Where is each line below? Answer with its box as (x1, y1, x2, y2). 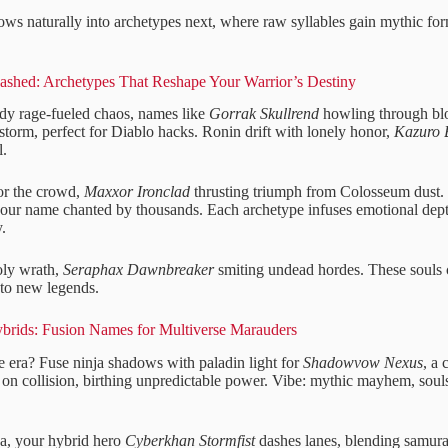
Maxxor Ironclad (84, 183, 190, 201)
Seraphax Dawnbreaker (63, 261, 214, 279)
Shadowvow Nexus (303, 354, 423, 372)
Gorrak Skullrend (209, 105, 319, 123)
